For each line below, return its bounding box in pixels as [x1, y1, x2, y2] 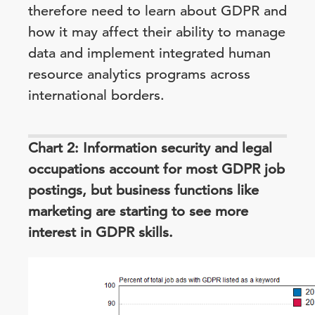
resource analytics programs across [28, 65, 250, 83]
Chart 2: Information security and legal [28, 139, 272, 157]
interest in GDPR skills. [28, 224, 173, 241]
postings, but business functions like [28, 181, 259, 199]
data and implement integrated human [28, 44, 271, 62]
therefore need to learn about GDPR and [28, 2, 287, 20]
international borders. [28, 86, 165, 104]
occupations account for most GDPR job [28, 160, 285, 178]
